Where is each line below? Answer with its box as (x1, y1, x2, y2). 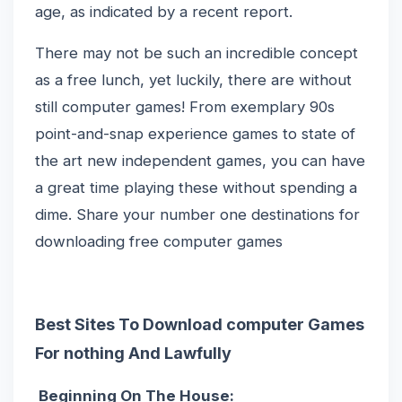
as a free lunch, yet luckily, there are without (35, 71, 352, 89)
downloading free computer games (35, 232, 283, 250)
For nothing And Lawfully (35, 344, 232, 363)
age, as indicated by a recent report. (35, 3, 293, 21)
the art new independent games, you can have (35, 152, 365, 170)
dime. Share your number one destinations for (35, 205, 360, 223)
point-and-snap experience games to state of (35, 125, 355, 143)
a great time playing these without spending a (35, 179, 357, 197)
